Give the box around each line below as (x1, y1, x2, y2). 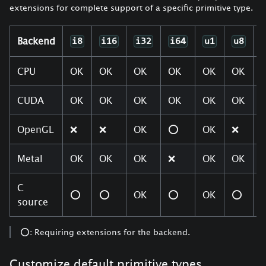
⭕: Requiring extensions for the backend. (20, 226, 190, 237)
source (17, 196, 48, 207)
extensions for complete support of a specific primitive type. (9, 2, 253, 12)
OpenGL (17, 123, 54, 135)
